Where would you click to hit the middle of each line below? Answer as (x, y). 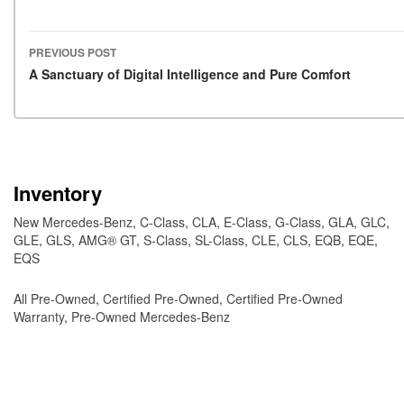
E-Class (246, 221)
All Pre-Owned (55, 298)
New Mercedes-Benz (73, 221)
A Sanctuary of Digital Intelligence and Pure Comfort (190, 73)
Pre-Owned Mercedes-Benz (151, 316)
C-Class (162, 221)
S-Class (165, 239)
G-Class (298, 221)
